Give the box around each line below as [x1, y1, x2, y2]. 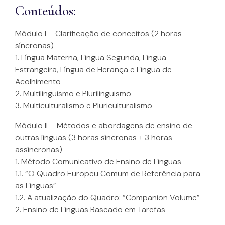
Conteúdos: [15, 2, 76, 20]
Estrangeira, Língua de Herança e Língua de [15, 64, 172, 75]
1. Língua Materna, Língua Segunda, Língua [15, 52, 166, 63]
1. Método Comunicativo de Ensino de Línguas [15, 156, 181, 167]
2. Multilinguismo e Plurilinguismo [15, 88, 131, 99]
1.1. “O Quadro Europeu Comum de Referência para [15, 168, 200, 179]
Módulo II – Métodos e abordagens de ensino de [15, 120, 192, 131]
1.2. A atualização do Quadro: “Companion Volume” [15, 192, 200, 203]
